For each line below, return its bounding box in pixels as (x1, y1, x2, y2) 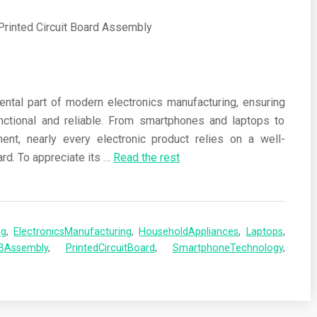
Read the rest (113, 151, 180, 164)
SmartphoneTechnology (172, 242, 283, 254)
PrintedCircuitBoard (65, 242, 155, 254)
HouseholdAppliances (139, 226, 239, 238)
